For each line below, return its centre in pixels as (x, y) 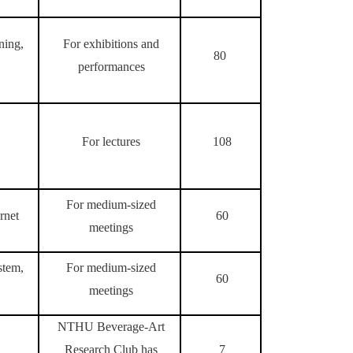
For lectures (111, 141)
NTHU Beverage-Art (111, 327)
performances (111, 67)
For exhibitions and (111, 44)
